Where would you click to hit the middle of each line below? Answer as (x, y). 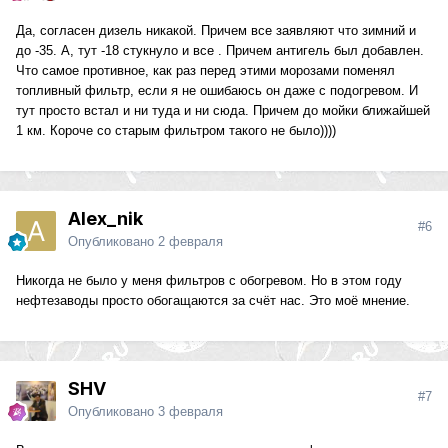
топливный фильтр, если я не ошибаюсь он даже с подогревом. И (217, 91)
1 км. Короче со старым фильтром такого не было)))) (176, 131)
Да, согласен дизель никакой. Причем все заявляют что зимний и (216, 31)
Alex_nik (105, 219)
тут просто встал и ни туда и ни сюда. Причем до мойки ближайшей (223, 111)
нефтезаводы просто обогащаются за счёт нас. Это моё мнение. (213, 301)
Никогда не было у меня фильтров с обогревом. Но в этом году (209, 281)
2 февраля (190, 242)
